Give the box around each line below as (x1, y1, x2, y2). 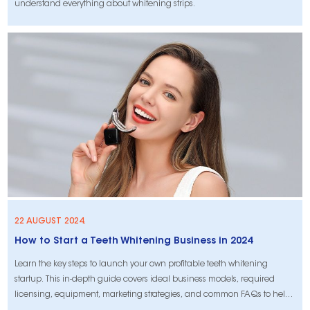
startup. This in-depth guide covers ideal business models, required (15, 275, 275, 284)
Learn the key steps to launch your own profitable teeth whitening (15, 260, 268, 269)
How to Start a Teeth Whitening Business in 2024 (15, 237, 253, 247)
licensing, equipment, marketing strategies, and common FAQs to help (15, 291, 291, 300)
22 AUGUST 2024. (15, 217, 86, 226)
